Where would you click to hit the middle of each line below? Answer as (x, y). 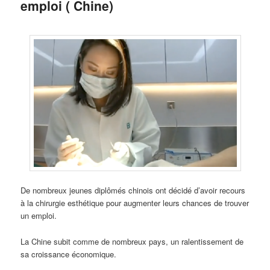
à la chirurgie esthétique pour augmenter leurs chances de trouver (135, 203)
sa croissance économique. (69, 254)
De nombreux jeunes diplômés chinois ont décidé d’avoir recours (133, 190)
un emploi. (39, 216)
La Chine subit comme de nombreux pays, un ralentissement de (132, 241)
